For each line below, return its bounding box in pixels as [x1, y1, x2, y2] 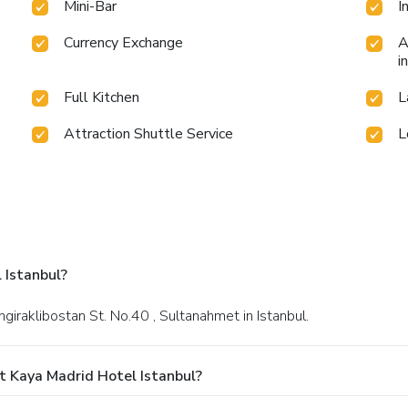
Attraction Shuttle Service [64, 123, 234, 144]
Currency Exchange [64, 32, 184, 53]
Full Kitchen [64, 87, 140, 107]
